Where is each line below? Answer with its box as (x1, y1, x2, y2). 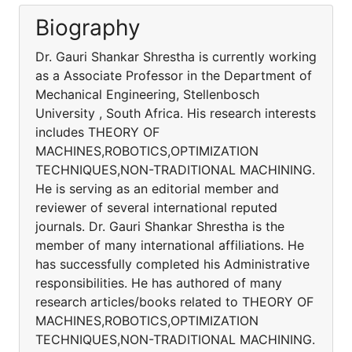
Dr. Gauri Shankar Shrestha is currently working (35, 49, 317, 64)
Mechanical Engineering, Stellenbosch (35, 86, 259, 102)
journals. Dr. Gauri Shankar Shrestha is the (35, 218, 284, 234)
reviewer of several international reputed (35, 200, 277, 215)
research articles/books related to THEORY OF (35, 294, 313, 310)
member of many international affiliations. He (35, 237, 304, 253)
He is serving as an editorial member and (35, 181, 279, 196)
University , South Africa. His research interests (35, 105, 316, 121)
